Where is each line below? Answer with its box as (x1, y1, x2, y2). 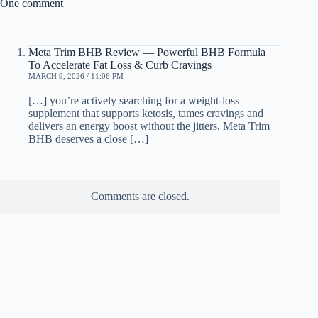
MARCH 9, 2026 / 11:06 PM (28, 72, 124, 81)
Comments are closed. (90, 190, 190, 203)
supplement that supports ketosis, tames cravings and (28, 107, 263, 120)
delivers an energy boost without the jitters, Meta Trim (28, 120, 270, 133)
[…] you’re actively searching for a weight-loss (28, 94, 239, 107)
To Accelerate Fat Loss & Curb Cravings (28, 59, 212, 72)
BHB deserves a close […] (28, 133, 148, 146)
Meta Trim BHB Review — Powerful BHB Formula (28, 46, 265, 59)
